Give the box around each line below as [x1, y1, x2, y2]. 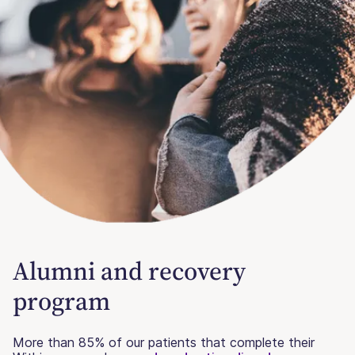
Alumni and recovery [13, 253, 246, 288]
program [13, 283, 110, 319]
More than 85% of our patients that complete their [13, 334, 315, 350]
